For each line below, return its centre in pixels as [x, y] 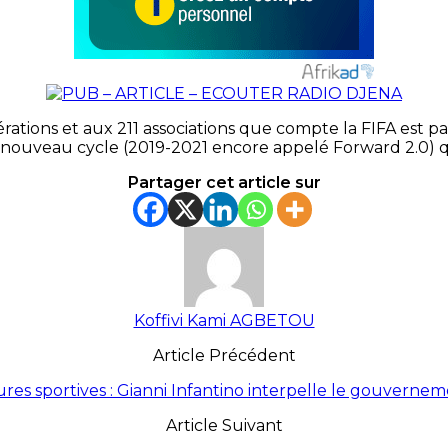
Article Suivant [224, 425]
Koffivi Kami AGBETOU [224, 320]
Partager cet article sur [224, 182]
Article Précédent [224, 355]
